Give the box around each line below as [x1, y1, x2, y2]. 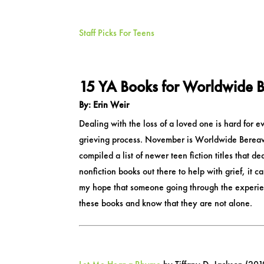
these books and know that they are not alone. [79, 196, 253, 209]
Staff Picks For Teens [79, 26, 155, 39]
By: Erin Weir [79, 98, 130, 111]
